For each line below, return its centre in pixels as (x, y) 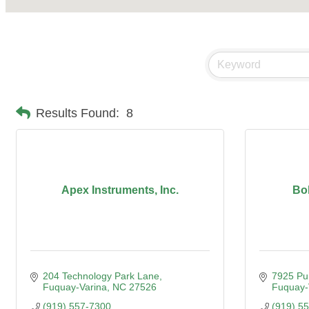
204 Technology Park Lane (101, 276)
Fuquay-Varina (74, 287)
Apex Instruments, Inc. (120, 190)
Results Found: (78, 113)
